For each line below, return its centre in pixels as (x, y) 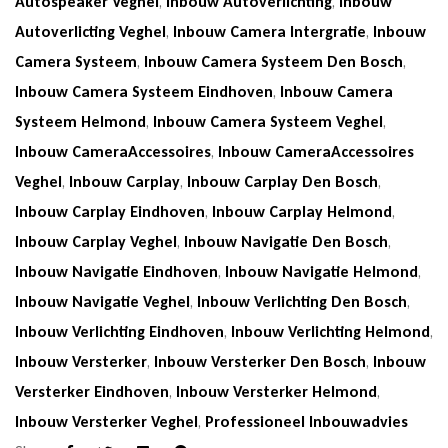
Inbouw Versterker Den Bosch (260, 362)
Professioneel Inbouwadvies (306, 422)
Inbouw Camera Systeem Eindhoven (144, 92)
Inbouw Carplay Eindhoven (110, 212)
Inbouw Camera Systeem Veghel (268, 122)
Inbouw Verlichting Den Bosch (302, 302)
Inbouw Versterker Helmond (276, 392)
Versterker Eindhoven (92, 392)
